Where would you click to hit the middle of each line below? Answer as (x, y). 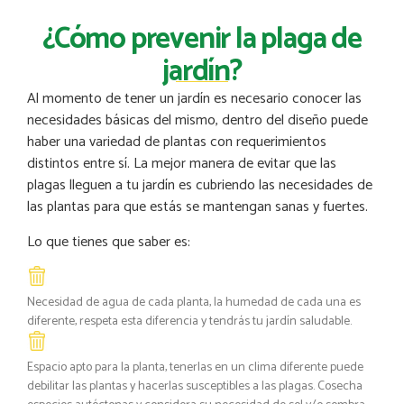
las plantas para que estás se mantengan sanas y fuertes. (199, 207)
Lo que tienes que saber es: (110, 242)
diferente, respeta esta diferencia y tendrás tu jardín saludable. (189, 321)
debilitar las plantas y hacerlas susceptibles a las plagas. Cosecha (195, 386)
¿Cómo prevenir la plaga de (202, 40)
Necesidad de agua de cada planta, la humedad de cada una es (194, 302)
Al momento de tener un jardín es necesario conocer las (194, 99)
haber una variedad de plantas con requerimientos (177, 142)
